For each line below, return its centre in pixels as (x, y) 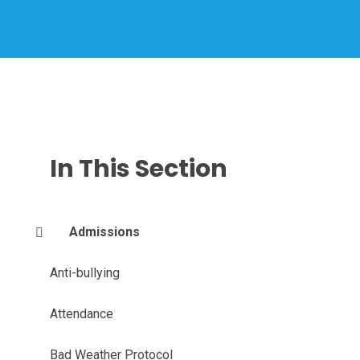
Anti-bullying (84, 273)
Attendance (81, 314)
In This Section (138, 169)
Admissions (104, 232)
